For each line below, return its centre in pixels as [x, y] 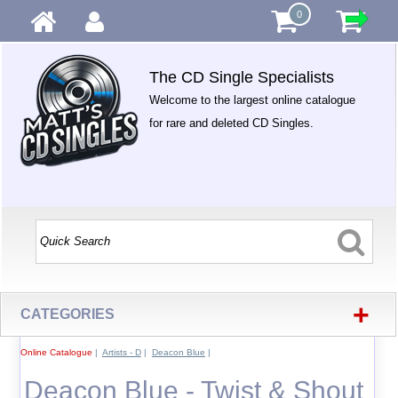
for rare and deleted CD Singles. [232, 123]
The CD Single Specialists [242, 77]
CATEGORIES [68, 314]
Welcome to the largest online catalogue [253, 100]
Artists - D [121, 352]
